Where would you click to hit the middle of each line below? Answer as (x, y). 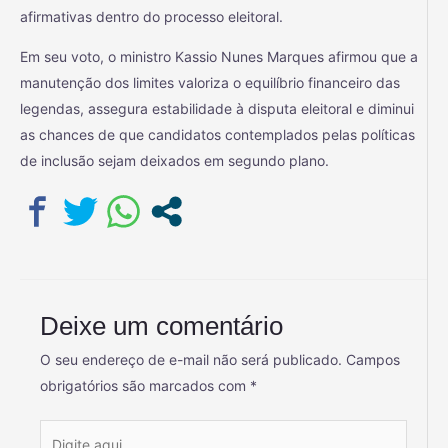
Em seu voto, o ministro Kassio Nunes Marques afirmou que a (219, 56)
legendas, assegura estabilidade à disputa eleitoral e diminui (217, 108)
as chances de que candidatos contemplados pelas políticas (217, 134)
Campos (373, 360)
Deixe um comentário (161, 326)
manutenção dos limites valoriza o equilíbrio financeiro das (210, 82)
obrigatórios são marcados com (145, 386)
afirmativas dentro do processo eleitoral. (151, 16)
